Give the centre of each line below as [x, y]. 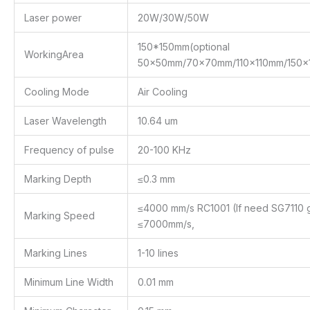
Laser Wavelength [65, 120]
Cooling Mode [57, 91]
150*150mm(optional [184, 46]
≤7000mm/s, [166, 224]
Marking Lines [56, 253]
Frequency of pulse [69, 149]
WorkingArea [54, 54]
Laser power [53, 17]
